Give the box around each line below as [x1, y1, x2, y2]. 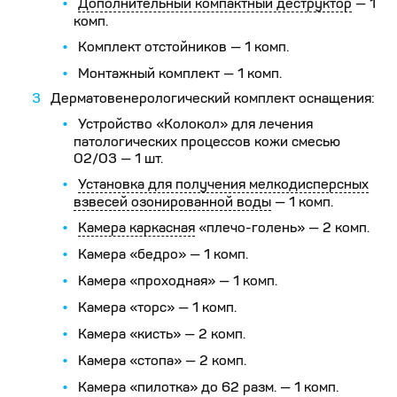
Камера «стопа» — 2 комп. [78, 352, 246, 369]
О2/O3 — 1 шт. [74, 150, 163, 167]
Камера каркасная [78, 219, 195, 236]
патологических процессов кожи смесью [74, 133, 340, 150]
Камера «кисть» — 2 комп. [78, 325, 245, 342]
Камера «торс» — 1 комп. [78, 299, 237, 315]
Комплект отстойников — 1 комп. [78, 38, 289, 55]
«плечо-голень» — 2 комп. [195, 219, 370, 236]
